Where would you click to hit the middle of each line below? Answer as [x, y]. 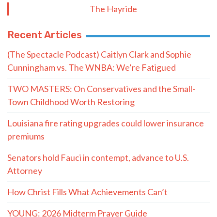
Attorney [25, 170]
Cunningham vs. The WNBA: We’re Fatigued [92, 67]
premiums [26, 136]
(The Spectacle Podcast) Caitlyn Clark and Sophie [99, 54]
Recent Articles [45, 35]
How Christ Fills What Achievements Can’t [87, 192]
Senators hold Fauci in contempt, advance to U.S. [98, 157]
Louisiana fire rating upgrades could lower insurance [106, 123]
